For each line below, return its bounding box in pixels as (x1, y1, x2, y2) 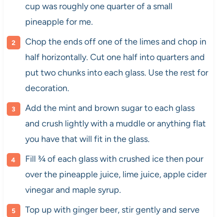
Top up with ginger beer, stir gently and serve (25, 204, 200, 215)
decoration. (25, 82, 69, 93)
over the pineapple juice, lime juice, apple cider (25, 169, 207, 180)
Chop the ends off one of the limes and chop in (25, 36, 206, 47)
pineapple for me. (25, 16, 93, 27)
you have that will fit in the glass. (25, 133, 150, 144)
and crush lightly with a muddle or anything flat (25, 118, 206, 129)
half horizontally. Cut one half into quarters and (25, 51, 205, 62)
